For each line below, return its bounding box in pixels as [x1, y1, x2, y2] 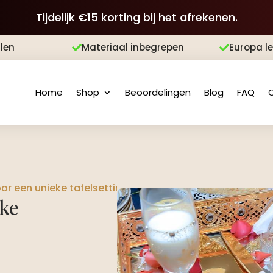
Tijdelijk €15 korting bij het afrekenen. [35, 10, 238, 25]
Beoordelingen [124, 86, 191, 99]
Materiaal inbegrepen [82, 41, 184, 54]
